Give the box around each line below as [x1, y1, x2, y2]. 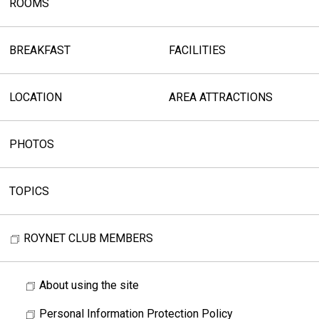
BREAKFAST [9, 43, 70, 57]
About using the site [38, 278, 139, 292]
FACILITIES [168, 43, 226, 57]
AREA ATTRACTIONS [168, 90, 273, 104]
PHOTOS [9, 137, 54, 151]
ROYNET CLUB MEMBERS [23, 231, 153, 245]
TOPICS [9, 184, 49, 198]
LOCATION [9, 90, 62, 104]
